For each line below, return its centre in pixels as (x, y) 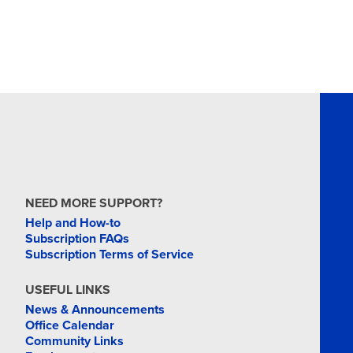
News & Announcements (95, 310)
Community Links (74, 341)
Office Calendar (69, 325)
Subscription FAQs (77, 239)
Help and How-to (72, 223)
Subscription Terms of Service (109, 255)
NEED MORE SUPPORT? (93, 203)
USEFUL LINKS (67, 290)
